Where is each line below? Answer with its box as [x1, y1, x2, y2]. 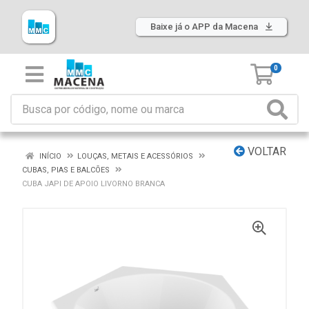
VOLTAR [245, 145, 286, 158]
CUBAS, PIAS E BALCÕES [22, 166, 110, 175]
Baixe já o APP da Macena [150, 21, 260, 32]
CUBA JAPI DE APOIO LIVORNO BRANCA [22, 179, 165, 188]
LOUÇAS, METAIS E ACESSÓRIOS [77, 152, 193, 161]
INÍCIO [37, 152, 61, 161]
